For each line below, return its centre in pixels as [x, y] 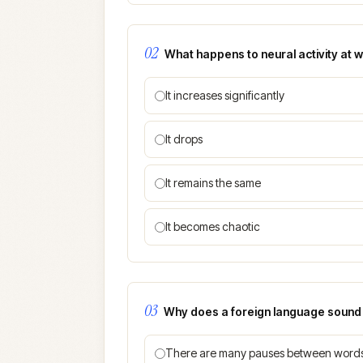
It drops [184, 139]
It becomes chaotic [213, 226]
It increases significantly [225, 95]
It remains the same [213, 183]
